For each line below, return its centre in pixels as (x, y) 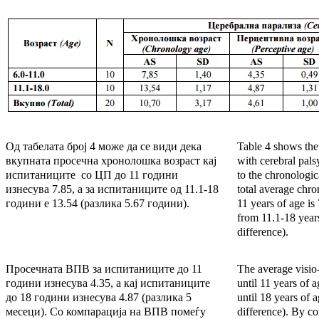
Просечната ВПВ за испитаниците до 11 (104, 269)
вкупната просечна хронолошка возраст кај (111, 161)
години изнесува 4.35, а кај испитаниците (108, 283)
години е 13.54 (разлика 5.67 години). (98, 204)
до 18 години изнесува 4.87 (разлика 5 (99, 298)
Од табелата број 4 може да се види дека (104, 147)
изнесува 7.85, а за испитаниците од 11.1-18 (112, 189)
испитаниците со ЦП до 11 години (92, 175)
